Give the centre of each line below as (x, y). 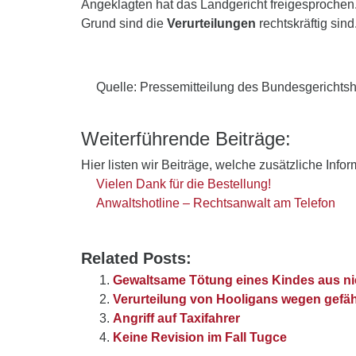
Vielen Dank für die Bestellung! (184, 184)
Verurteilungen (211, 23)
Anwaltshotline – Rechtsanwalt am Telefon (216, 203)
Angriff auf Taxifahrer (176, 318)
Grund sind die (124, 23)
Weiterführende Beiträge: (186, 139)
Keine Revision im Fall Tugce (200, 337)
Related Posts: (136, 258)
